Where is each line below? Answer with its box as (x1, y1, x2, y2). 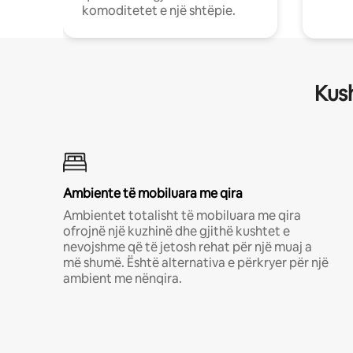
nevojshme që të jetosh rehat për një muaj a (63, 238, 312, 255)
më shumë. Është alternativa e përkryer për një (63, 254, 329, 271)
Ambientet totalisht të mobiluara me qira (63, 206, 301, 224)
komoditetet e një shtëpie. (82, 2, 236, 19)
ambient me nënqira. (63, 269, 182, 287)
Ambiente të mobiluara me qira (63, 184, 243, 202)
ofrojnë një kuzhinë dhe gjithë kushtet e (63, 222, 290, 240)
